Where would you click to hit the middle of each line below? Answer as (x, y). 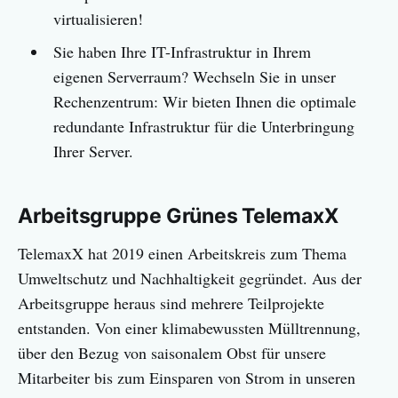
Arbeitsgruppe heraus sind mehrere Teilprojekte (171, 303)
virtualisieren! (98, 19)
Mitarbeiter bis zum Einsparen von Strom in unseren (187, 378)
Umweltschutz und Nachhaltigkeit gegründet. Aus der (190, 279)
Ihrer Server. (93, 151)
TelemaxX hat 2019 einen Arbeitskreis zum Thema (182, 254)
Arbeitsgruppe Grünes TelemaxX (178, 216)
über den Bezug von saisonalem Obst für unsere (172, 353)
